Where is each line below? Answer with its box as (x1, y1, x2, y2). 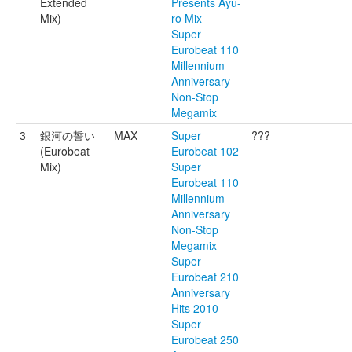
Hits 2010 (171, 300, 218, 316)
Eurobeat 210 (171, 269, 239, 284)
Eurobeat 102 (171, 143, 239, 159)
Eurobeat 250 (171, 332, 239, 347)
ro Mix (171, 10, 202, 26)
